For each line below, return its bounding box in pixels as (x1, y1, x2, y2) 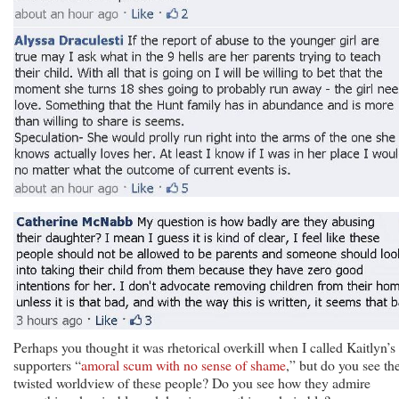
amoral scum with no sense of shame (81, 354, 286, 374)
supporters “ (13, 354, 81, 374)
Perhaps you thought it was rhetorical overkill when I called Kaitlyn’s (13, 337, 395, 356)
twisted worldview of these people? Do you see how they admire (13, 372, 370, 392)
